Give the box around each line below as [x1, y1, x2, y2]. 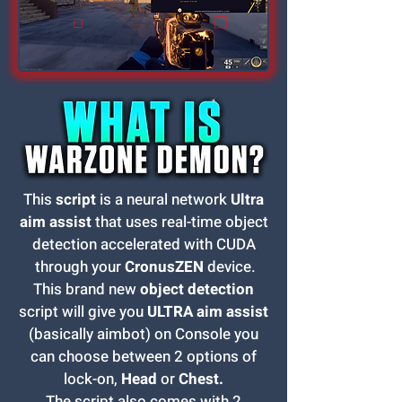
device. [204, 255, 256, 278]
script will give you [19, 300, 147, 323]
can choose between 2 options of [31, 345, 257, 368]
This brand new [33, 277, 140, 301]
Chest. [179, 367, 223, 390]
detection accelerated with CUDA [31, 232, 256, 256]
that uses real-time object [91, 210, 268, 233]
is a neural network [96, 188, 231, 211]
